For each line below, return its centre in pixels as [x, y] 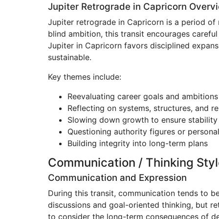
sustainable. [70, 57]
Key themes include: [85, 77]
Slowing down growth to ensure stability [142, 120]
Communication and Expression [117, 178]
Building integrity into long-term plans [138, 143]
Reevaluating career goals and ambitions [143, 96]
